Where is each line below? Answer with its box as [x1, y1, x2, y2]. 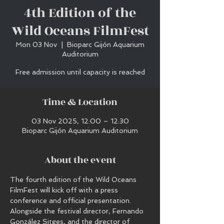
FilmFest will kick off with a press [10, 186, 120, 194]
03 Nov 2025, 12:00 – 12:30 [31, 117, 129, 125]
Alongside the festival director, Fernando [10, 207, 145, 215]
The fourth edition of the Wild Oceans [10, 175, 138, 183]
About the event [44, 153, 116, 167]
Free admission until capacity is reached [15, 68, 145, 76]
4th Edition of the [24, 3, 136, 23]
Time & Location [42, 95, 117, 109]
